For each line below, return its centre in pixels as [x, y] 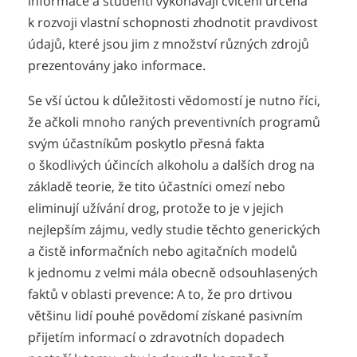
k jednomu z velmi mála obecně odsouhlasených [173, 273]
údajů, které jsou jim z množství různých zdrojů [169, 43]
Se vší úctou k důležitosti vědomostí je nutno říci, [174, 101]
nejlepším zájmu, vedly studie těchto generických [174, 230]
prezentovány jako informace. [117, 65]
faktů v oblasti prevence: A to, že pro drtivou [160, 294]
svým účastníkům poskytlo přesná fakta [146, 144]
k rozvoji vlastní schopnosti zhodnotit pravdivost [173, 22]
